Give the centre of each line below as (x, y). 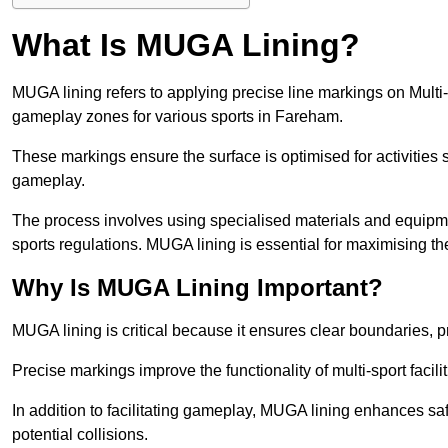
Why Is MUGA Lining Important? (197, 288)
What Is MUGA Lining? (186, 45)
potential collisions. (82, 435)
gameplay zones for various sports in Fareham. (179, 117)
